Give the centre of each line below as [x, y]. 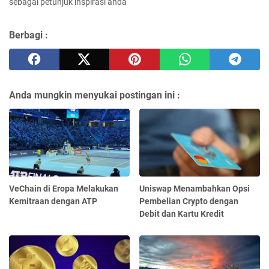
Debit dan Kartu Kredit [182, 213]
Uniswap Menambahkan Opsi [195, 188]
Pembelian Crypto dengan [189, 201]
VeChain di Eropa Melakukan [64, 188]
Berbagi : [29, 35]
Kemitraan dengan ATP [53, 201]
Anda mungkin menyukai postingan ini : [95, 95]
